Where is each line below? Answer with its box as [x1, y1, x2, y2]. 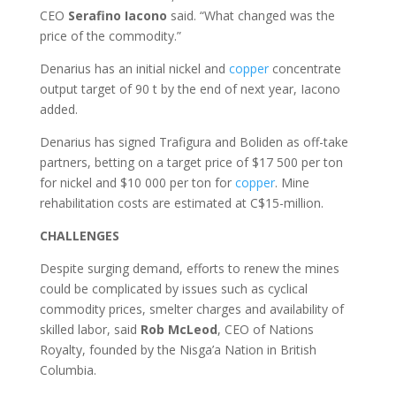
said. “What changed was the [166, 7, 335, 25]
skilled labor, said [39, 321, 141, 339]
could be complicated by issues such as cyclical [39, 280, 308, 298]
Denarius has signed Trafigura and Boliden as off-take [39, 133, 348, 151]
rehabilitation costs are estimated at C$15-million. [39, 194, 324, 212]
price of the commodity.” [39, 27, 181, 45]
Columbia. [39, 362, 96, 379]
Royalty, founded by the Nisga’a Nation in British [39, 341, 316, 359]
